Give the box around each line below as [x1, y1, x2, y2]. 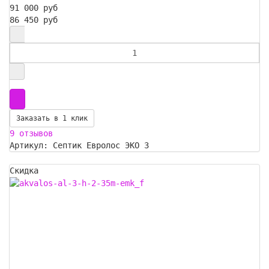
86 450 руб [10, 15, 58, 25]
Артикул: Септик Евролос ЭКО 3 [10, 141, 149, 151]
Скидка [10, 166, 38, 176]
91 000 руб [10, 3, 58, 13]
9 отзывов [10, 128, 53, 139]
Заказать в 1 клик [16, 114, 88, 123]
